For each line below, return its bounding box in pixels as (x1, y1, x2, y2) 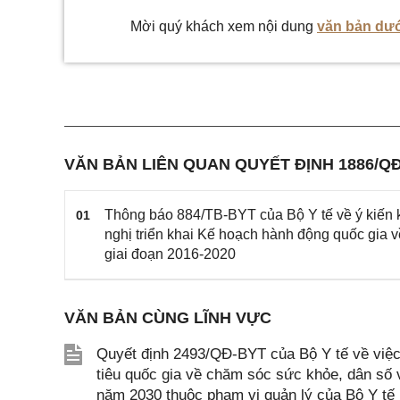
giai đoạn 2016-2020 (104, 246, 236, 262)
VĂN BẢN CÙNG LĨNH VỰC (64, 309, 271, 327)
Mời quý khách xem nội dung (130, 19, 317, 34)
